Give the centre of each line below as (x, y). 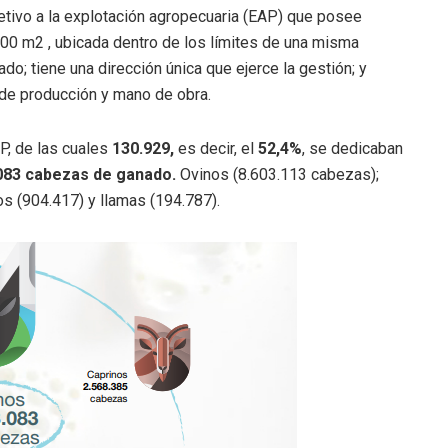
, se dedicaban (352, 149)
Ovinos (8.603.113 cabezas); (277, 175)
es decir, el (216, 149)
